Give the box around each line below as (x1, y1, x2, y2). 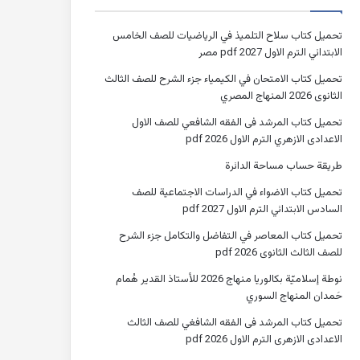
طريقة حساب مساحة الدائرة (225, 157, 342, 174)
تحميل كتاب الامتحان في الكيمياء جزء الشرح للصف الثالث (104, 71, 342, 88)
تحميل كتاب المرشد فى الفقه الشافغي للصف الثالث (127, 314, 342, 331)
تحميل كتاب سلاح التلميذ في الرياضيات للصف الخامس (112, 27, 342, 44)
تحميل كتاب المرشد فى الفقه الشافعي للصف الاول (132, 114, 342, 131)
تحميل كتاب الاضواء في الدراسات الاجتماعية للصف (132, 184, 342, 201)
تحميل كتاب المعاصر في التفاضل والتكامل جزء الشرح (119, 227, 342, 244)
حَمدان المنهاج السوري (246, 288, 342, 305)
